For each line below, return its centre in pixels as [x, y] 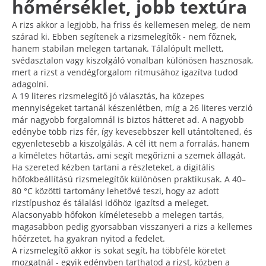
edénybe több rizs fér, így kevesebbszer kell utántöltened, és [132, 131]
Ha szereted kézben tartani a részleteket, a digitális [113, 167]
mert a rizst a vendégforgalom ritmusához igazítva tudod [125, 72]
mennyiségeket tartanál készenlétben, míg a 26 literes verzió [132, 107]
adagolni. [30, 84]
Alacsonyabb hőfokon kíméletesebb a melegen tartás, [118, 214]
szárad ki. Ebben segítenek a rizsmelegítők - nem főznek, [124, 36]
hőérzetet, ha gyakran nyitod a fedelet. [88, 238]
